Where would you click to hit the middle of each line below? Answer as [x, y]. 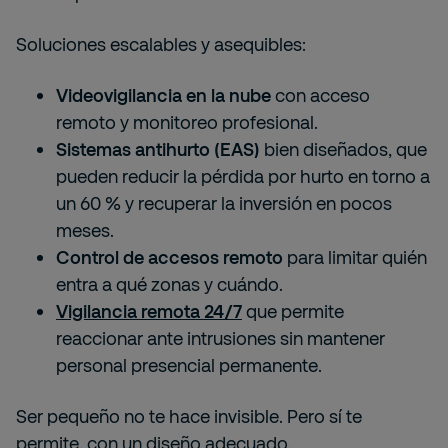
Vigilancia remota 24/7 [149, 311]
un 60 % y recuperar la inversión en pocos [224, 203]
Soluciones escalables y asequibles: [161, 44]
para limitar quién [355, 257]
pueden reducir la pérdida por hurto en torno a [243, 176]
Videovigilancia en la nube [163, 95]
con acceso [320, 95]
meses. [85, 230]
